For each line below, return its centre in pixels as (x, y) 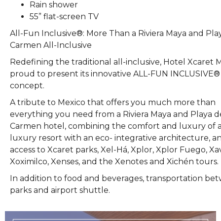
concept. (27, 86)
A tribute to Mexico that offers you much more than (113, 102)
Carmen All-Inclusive (51, 45)
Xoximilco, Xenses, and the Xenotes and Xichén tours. (114, 162)
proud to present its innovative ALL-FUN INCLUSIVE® (115, 74)
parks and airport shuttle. (60, 190)
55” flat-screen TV (64, 17)
